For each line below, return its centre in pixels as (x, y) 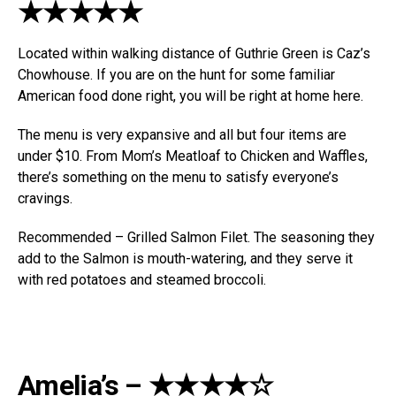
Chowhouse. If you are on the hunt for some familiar (176, 75)
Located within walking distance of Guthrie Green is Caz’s (194, 54)
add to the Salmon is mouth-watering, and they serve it (185, 259)
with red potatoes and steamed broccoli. (142, 280)
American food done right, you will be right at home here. (190, 96)
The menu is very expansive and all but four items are (182, 135)
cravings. (45, 199)
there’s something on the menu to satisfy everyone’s (178, 178)
